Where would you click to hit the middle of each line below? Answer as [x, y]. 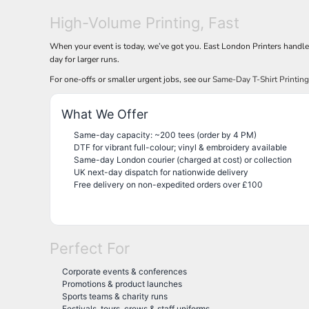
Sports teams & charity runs [115, 296]
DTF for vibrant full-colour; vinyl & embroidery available [180, 147]
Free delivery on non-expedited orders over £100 [168, 185]
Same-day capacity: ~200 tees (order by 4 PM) [165, 135]
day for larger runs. [84, 59]
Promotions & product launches [122, 284]
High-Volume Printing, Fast [144, 23]
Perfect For [90, 248]
